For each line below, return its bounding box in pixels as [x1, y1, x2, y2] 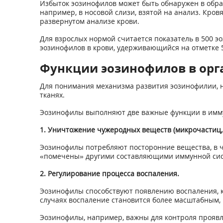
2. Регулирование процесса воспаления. [39, 169, 179, 178]
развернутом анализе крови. [39, 16, 139, 26]
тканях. [39, 90, 65, 100]
